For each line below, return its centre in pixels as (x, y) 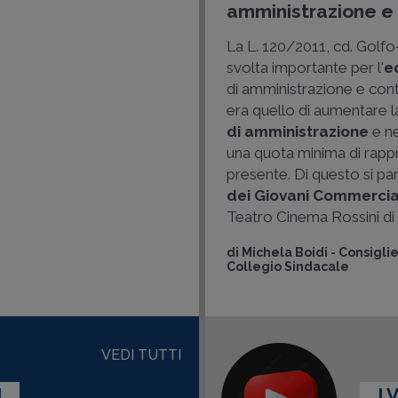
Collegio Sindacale (288, 267)
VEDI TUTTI (141, 355)
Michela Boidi (285, 252)
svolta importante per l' (306, 68)
